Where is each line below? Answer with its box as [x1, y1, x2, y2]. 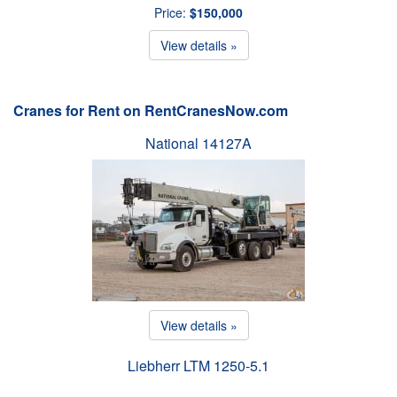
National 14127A [145, 132, 252, 153]
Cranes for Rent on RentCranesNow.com [13, 99, 288, 121]
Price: [154, 3, 190, 21]
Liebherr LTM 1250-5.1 [128, 354, 269, 376]
